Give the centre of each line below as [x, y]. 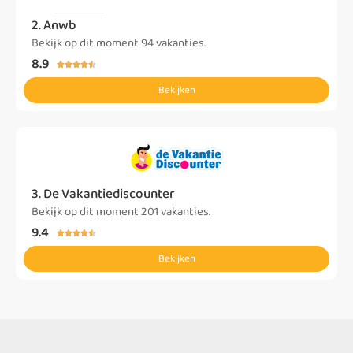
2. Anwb [54, 26]
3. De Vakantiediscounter [103, 194]
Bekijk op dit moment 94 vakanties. [119, 43]
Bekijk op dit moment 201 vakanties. [121, 212]
